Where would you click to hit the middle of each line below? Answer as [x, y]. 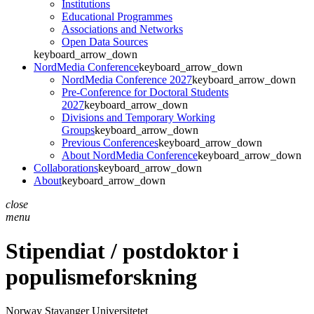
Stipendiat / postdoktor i [122, 251]
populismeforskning [101, 277]
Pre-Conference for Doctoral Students [145, 92]
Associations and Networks [122, 29]
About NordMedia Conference [130, 155]
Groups [78, 130]
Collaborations [66, 168]
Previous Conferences [110, 142]
